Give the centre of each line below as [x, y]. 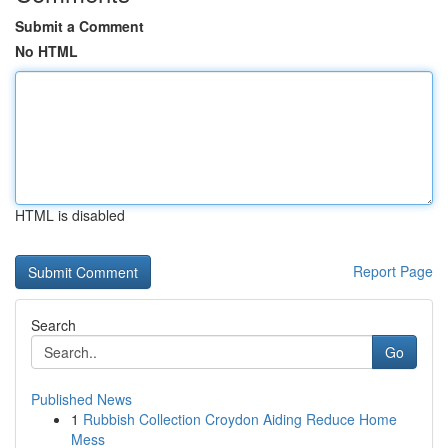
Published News [81, 399]
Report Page [393, 271]
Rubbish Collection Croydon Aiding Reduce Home [240, 419]
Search [53, 325]
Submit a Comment [79, 26]
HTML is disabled [70, 215]
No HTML [46, 51]
